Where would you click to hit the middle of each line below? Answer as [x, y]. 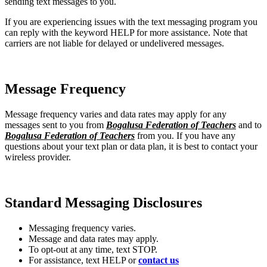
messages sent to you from [55, 125]
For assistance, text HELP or [83, 260]
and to [249, 125]
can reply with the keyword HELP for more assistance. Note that [126, 33]
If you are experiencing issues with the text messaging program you [131, 22]
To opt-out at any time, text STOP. [93, 249]
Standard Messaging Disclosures [103, 202]
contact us [159, 260]
